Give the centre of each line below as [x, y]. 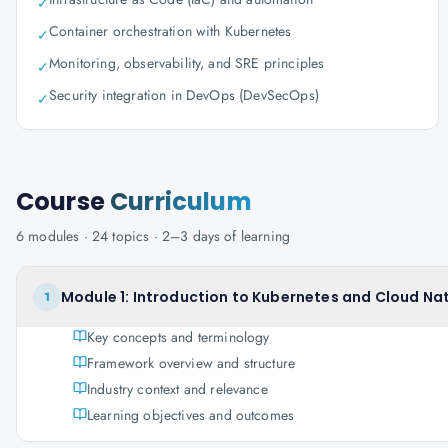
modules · [58, 236]
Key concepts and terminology [178, 337]
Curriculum [181, 201]
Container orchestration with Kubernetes [170, 31]
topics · [135, 236]
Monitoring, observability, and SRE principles [187, 63]
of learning [255, 236]
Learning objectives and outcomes [191, 415]
